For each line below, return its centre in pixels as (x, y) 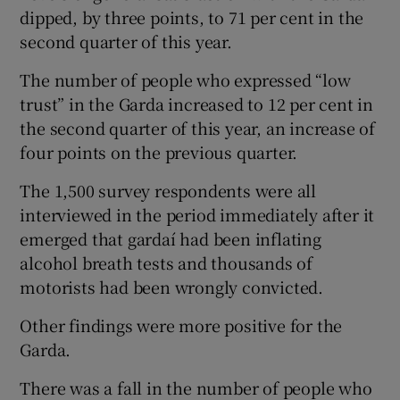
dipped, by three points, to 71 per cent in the (192, 17)
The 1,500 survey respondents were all (168, 190)
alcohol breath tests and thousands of (167, 262)
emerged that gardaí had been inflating (171, 238)
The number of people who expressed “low (185, 79)
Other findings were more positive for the (181, 325)
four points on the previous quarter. (159, 151)
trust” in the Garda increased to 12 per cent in (197, 103)
